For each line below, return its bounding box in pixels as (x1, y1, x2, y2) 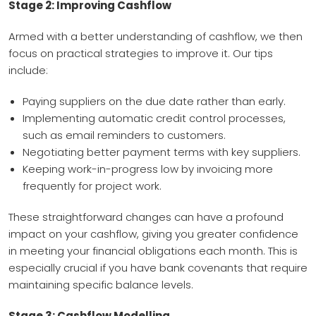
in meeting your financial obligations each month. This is (8, 243, 298, 258)
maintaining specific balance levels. (8, 276, 193, 292)
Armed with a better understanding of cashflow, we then (8, 28, 303, 44)
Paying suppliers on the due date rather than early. (23, 93, 286, 109)
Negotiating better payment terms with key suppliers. (23, 144, 300, 159)
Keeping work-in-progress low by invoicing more (23, 161, 273, 176)
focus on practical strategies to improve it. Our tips (8, 45, 273, 61)
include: (8, 62, 48, 78)
